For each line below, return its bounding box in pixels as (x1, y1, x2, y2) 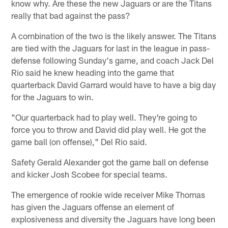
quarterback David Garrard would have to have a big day (11, 79, 216, 90)
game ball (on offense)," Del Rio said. (11, 136, 148, 147)
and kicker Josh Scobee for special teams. (11, 168, 168, 179)
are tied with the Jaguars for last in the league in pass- (11, 42, 210, 53)
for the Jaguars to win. (11, 91, 94, 102)
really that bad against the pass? (11, 10, 131, 20)
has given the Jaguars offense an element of (11, 201, 175, 212)
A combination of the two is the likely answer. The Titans (11, 30, 217, 41)
